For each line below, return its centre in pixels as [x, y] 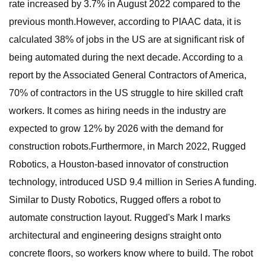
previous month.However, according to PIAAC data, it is [125, 22]
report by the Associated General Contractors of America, [128, 75]
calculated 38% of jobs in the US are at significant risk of [126, 39]
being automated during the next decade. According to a [126, 57]
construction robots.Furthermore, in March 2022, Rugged [127, 146]
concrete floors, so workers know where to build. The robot [131, 253]
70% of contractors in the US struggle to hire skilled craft [126, 93]
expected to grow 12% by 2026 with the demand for [116, 129]
